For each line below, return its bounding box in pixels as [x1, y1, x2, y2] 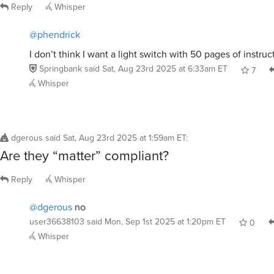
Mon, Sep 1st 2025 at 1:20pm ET [105, 215, 226, 228]
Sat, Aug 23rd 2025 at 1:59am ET [63, 131, 186, 145]
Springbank [39, 62, 82, 76]
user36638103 [29, 215, 84, 228]
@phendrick [29, 28, 80, 42]
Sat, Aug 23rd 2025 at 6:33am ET [102, 62, 228, 76]
